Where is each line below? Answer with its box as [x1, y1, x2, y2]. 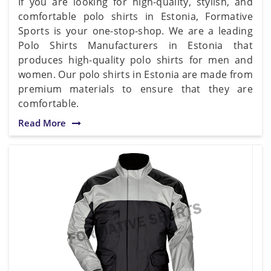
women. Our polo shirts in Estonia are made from [18, 67, 253, 81]
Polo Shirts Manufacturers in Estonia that [18, 38, 253, 52]
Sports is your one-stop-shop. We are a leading [18, 24, 253, 38]
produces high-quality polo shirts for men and [18, 53, 253, 67]
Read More [18, 116, 66, 129]
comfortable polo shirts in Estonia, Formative [18, 9, 253, 23]
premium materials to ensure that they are [18, 82, 253, 96]
